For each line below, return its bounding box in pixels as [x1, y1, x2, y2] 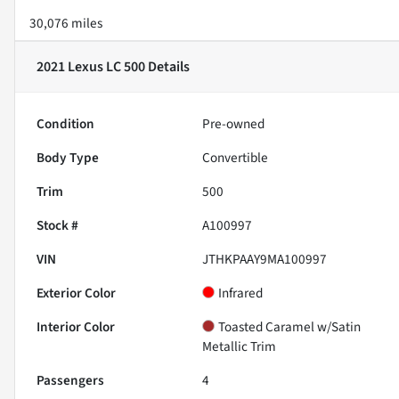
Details [145, 57, 190, 77]
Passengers [37, 370, 104, 391]
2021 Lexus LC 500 [37, 57, 145, 77]
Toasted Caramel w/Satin [218, 317, 362, 338]
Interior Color [37, 317, 115, 338]
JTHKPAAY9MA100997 [202, 249, 328, 270]
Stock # [37, 216, 78, 236]
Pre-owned [202, 114, 265, 134]
